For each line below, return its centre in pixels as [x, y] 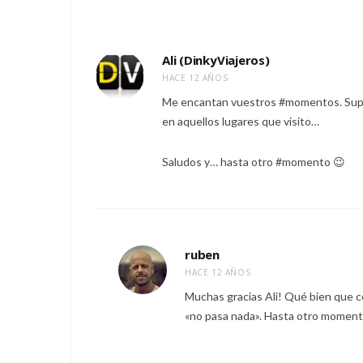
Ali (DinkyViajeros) [216, 60]
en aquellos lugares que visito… [241, 121]
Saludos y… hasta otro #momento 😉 [254, 161]
